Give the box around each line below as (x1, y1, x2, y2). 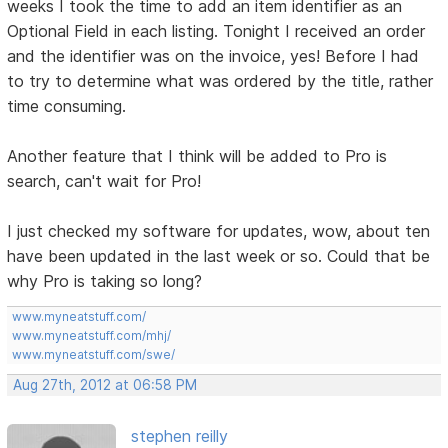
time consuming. (7, 95, 127, 116)
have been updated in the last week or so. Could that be (7, 245, 431, 266)
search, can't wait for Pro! (7, 170, 202, 191)
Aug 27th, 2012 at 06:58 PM (13, 376, 198, 393)
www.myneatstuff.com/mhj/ (12, 327, 172, 343)
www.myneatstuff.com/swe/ (12, 346, 176, 362)
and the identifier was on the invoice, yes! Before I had (7, 45, 420, 66)
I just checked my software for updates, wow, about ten (7, 220, 431, 241)
